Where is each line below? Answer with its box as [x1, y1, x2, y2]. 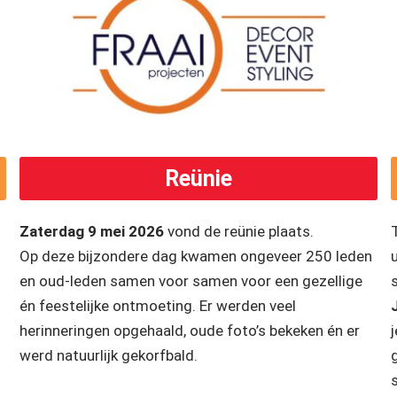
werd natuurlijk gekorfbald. [19, 346, 202, 365]
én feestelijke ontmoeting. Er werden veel [19, 297, 297, 315]
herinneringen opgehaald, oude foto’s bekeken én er [19, 322, 361, 340]
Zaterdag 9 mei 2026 [19, 222, 165, 241]
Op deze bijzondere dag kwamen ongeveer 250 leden [19, 247, 373, 266]
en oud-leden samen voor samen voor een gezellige [19, 272, 363, 291]
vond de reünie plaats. [164, 222, 315, 241]
